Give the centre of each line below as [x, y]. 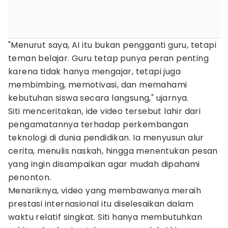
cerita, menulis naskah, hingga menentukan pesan [113, 151]
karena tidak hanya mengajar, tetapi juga [94, 72]
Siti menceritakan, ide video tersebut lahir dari [105, 111]
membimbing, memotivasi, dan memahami [98, 85]
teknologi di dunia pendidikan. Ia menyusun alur [106, 138]
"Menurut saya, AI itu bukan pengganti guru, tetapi [112, 45]
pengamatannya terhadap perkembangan [98, 124]
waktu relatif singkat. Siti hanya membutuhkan [105, 217]
